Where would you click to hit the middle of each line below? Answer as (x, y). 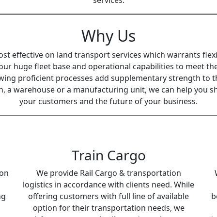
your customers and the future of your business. (108, 101)
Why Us (108, 36)
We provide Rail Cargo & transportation (108, 173)
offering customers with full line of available (108, 196)
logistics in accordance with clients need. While (108, 185)
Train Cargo (108, 155)
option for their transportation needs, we (108, 208)
